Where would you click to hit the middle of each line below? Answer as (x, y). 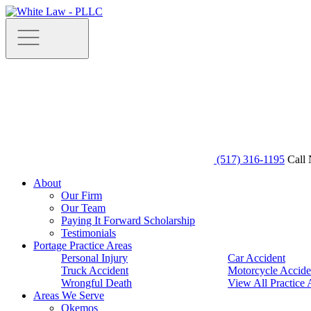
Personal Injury (94, 258)
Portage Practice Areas (83, 245)
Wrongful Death (96, 283)
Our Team (83, 208)
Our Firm (82, 195)
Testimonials (89, 233)
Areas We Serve (69, 295)
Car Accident (257, 258)
